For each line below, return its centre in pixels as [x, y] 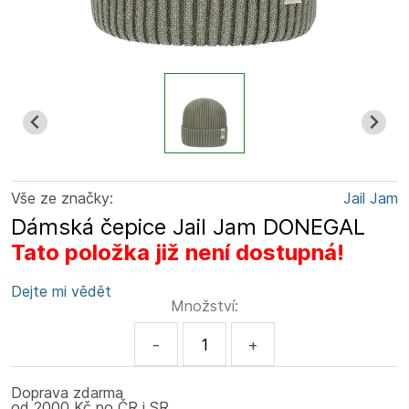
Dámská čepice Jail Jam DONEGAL [188, 227]
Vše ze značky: [62, 198]
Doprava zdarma [67, 393]
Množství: [204, 306]
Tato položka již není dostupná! [178, 252]
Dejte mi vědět [61, 291]
